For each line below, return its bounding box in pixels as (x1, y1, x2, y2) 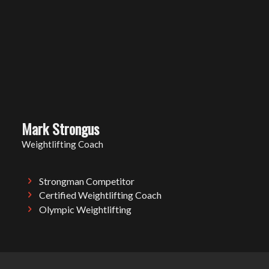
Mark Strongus (21, 117, 99, 139)
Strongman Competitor (39, 175, 135, 187)
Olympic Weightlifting (39, 203, 132, 215)
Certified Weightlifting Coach (39, 189, 162, 201)
